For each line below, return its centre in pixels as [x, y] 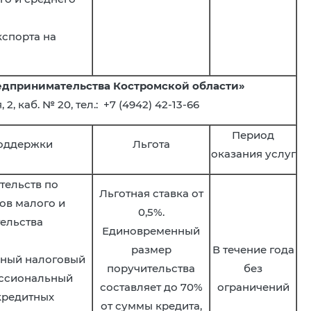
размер [151, 250]
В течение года [253, 250]
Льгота [151, 144]
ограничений [253, 287]
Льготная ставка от [151, 193]
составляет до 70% [151, 287]
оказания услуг [253, 154]
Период [253, 135]
